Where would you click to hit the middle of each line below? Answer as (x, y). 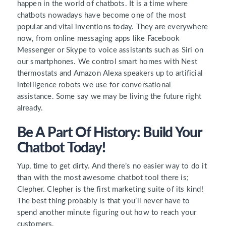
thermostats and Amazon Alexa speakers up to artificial (110, 74)
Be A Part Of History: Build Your (109, 133)
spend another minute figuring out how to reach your (107, 213)
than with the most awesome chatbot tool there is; (103, 178)
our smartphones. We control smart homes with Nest (107, 62)
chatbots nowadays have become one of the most (101, 16)
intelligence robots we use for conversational (94, 85)
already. (30, 108)
